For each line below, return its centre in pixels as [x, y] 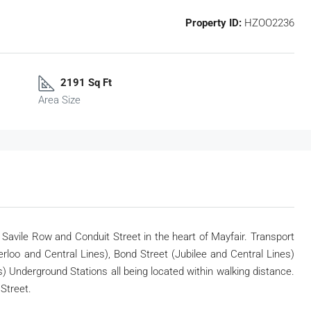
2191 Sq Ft [86, 83]
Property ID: [213, 23]
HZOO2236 [268, 23]
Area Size [59, 100]
